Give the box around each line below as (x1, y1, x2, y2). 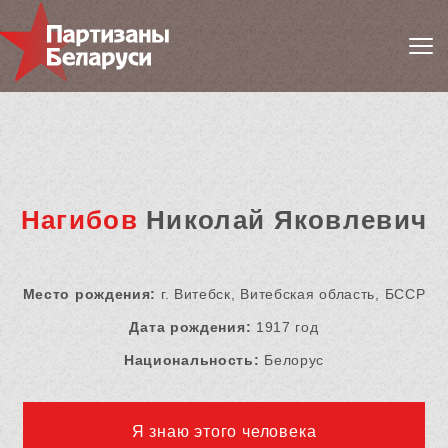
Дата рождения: (129, 319, 252, 336)
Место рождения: (22, 286, 157, 303)
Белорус (259, 352, 325, 369)
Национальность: (123, 352, 260, 369)
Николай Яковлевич (137, 205, 428, 236)
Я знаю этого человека (131, 423, 317, 441)
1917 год (251, 319, 319, 336)
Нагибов (20, 205, 138, 236)
